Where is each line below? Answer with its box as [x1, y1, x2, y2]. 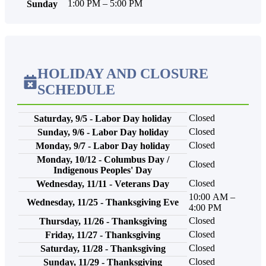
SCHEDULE [37, 81, 115, 97]
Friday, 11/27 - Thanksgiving [45, 229, 160, 240]
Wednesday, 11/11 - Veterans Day [36, 178, 169, 189]
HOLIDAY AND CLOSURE [37, 65, 208, 81]
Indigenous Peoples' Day [53, 164, 152, 175]
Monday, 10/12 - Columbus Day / [36, 154, 169, 164]
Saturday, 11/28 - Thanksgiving [40, 243, 166, 254]
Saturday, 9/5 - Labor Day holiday [34, 113, 172, 123]
